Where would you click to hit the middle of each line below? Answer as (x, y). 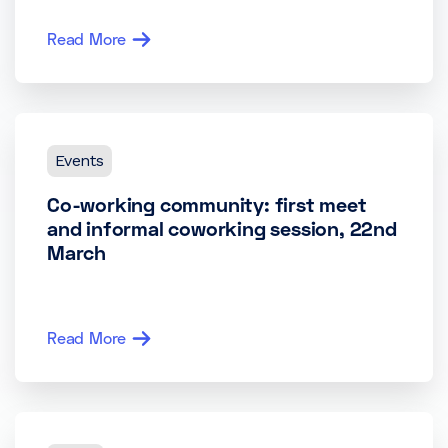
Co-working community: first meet (207, 204)
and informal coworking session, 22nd (222, 228)
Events (79, 160)
